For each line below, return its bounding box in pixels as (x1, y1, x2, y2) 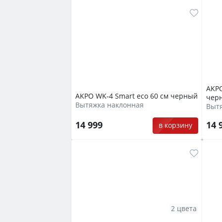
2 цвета (171, 203, 197, 213)
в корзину (158, 120, 192, 130)
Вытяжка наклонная (75, 100, 144, 110)
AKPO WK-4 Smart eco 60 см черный (75, 91, 198, 101)
